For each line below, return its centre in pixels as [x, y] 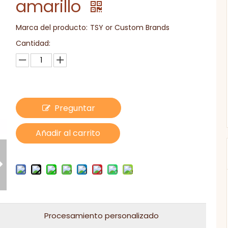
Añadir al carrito [68, 133]
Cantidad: [33, 43]
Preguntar [75, 108]
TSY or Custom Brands [130, 27]
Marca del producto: [52, 27]
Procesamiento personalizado [101, 216]
